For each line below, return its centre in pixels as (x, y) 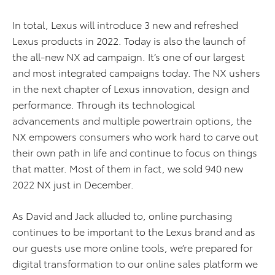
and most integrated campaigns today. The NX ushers (136, 72)
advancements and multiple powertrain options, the (132, 120)
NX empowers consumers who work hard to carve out (135, 136)
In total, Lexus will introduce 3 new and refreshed (125, 24)
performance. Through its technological (103, 104)
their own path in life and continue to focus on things (135, 152)
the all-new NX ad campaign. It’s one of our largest (129, 56)
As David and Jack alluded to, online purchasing (122, 215)
